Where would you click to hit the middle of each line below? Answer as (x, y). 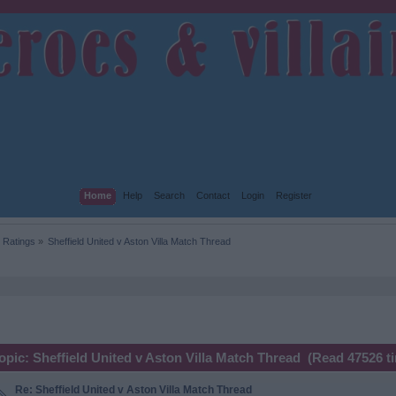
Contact (213, 195)
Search (169, 195)
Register (293, 195)
